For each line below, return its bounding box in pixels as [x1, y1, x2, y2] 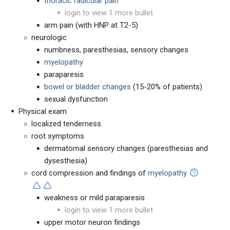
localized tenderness [31, 119, 101, 128]
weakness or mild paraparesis [44, 193, 145, 202]
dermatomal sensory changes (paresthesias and [44, 144, 208, 153]
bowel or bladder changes [44, 82, 131, 91]
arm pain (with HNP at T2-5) [44, 21, 138, 30]
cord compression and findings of [31, 168, 146, 178]
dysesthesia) [44, 156, 87, 165]
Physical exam [18, 107, 67, 116]
